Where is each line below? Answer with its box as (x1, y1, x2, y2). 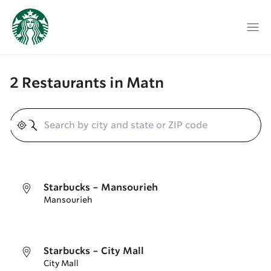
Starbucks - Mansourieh (44, 183, 158, 192)
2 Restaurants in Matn (10, 77, 164, 91)
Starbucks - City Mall (44, 247, 144, 256)
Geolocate (21, 132, 68, 141)
